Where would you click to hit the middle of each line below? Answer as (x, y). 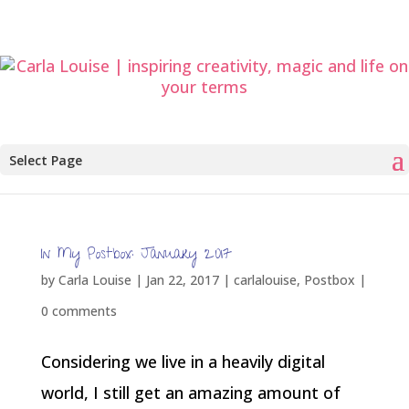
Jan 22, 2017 (182, 280)
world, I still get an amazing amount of (190, 393)
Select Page (46, 160)
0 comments (79, 311)
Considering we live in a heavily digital (183, 362)
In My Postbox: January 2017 (136, 256)
